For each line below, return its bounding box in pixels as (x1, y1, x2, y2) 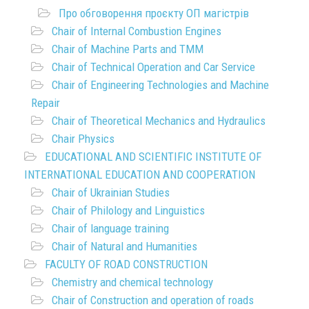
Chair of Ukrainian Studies (52, 185, 170, 199)
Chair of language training (52, 221, 169, 235)
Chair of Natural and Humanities (52, 239, 197, 253)
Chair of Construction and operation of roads (52, 292, 254, 307)
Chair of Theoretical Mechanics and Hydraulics (52, 113, 266, 128)
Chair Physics (52, 131, 114, 146)
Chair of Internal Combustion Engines (52, 23, 221, 38)
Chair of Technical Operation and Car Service (52, 59, 255, 74)
